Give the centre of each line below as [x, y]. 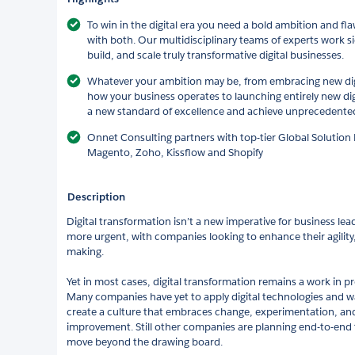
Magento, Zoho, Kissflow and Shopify [175, 152]
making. [85, 251]
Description [96, 197]
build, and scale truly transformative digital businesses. [216, 55]
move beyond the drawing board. [145, 342]
